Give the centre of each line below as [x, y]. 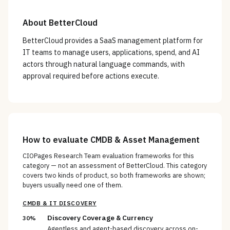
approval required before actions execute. [91, 76]
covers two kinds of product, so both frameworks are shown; [114, 175]
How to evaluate [56, 139]
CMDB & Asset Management [145, 139]
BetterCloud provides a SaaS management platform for [113, 41]
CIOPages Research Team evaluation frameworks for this [108, 156]
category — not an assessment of [74, 166]
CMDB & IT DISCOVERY [60, 203]
